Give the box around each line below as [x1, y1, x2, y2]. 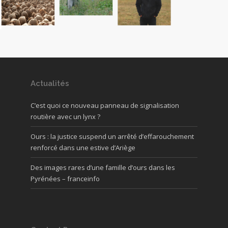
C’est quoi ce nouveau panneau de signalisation [31, 101, 179, 110]
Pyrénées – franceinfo [31, 174, 100, 184]
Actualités [31, 79, 69, 89]
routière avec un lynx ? [31, 112, 100, 122]
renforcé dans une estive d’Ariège [31, 143, 135, 153]
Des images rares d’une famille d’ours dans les [31, 163, 175, 173]
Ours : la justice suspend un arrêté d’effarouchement [31, 132, 194, 141]
